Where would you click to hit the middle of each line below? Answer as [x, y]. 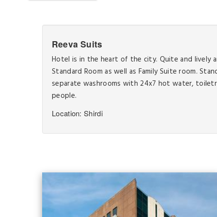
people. [64, 96]
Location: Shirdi [77, 113]
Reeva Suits [77, 44]
